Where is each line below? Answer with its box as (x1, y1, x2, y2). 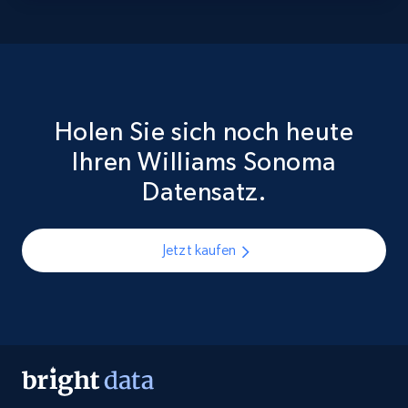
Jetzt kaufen (161, 241, 236, 260)
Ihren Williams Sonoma (72, 147, 336, 177)
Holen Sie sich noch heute (54, 117, 354, 147)
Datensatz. (141, 177, 267, 207)
